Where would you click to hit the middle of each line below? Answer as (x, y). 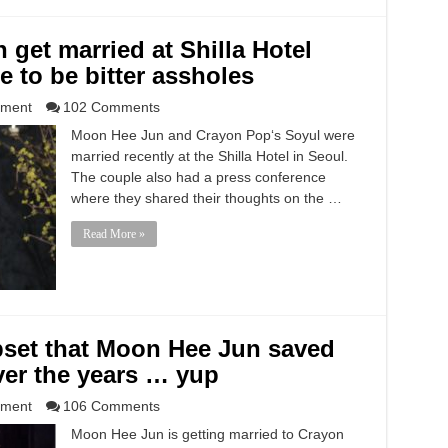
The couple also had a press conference (198, 177)
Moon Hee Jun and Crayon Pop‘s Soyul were (212, 135)
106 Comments (111, 406)
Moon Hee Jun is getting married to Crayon (207, 434)
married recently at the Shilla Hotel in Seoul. (209, 156)
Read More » (113, 234)
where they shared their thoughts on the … (206, 198)
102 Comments (111, 107)
